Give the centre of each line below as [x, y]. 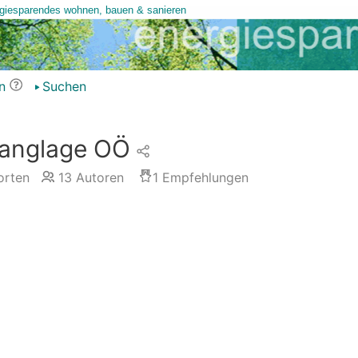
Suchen [64, 86]
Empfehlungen [203, 177]
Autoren [97, 177]
